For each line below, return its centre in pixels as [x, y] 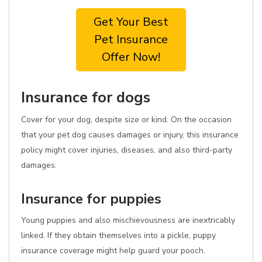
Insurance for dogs [86, 97]
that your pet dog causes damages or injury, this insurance [130, 135]
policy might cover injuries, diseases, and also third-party [127, 150]
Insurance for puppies [91, 199]
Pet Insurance [131, 39]
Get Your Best [131, 22]
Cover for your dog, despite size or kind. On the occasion [126, 120]
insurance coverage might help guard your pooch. [113, 251]
